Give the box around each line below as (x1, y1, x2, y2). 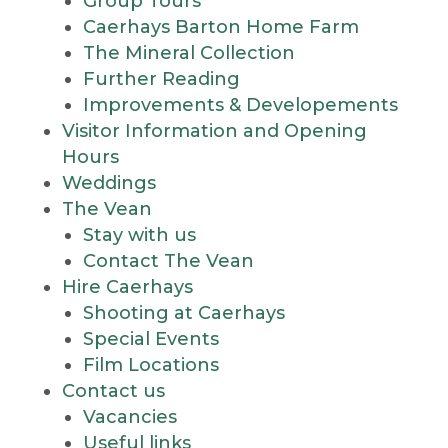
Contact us (61, 380, 165, 402)
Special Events (83, 328, 220, 350)
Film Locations (83, 354, 220, 376)
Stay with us (83, 224, 197, 246)
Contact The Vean (83, 250, 255, 272)
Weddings (61, 172, 156, 194)
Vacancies (83, 406, 178, 428)
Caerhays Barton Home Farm (83, 16, 360, 38)
